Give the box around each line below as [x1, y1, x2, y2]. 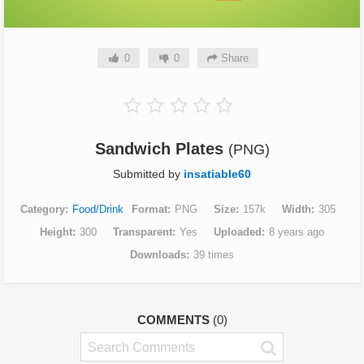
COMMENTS [136, 313, 213, 327]
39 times [193, 249, 234, 261]
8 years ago [269, 226, 324, 238]
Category [20, 203, 65, 215]
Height [40, 226, 72, 238]
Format [132, 203, 167, 215]
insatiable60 [184, 167, 251, 180]
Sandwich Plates [94, 140, 228, 158]
